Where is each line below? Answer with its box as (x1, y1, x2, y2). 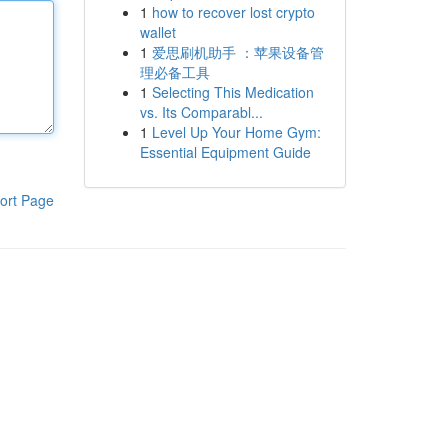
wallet (139, 22, 176, 42)
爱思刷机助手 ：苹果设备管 (151, 42, 324, 62)
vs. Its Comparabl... (139, 102, 263, 122)
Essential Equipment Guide (139, 142, 311, 162)
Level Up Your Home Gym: (151, 122, 321, 142)
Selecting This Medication (151, 82, 314, 102)
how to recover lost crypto (151, 2, 315, 22)
